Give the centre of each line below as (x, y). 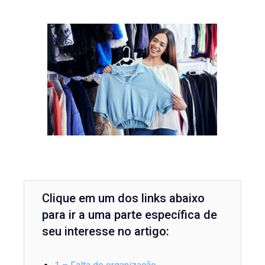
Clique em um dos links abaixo (124, 198)
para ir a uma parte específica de (130, 214)
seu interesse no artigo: (106, 231)
